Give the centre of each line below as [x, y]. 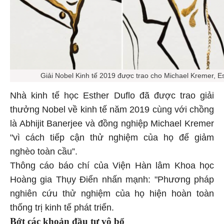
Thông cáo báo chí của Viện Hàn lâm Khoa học [112, 164]
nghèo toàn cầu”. [44, 150]
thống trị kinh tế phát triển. [63, 206]
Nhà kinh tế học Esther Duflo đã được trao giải [112, 94]
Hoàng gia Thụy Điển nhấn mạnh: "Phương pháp [112, 178]
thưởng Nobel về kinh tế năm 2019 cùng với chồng [112, 108]
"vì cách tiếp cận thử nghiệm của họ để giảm [112, 136]
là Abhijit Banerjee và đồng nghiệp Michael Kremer [112, 122]
